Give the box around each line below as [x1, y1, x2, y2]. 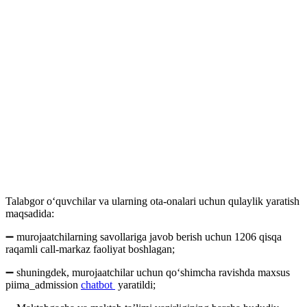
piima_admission [5, 278, 81, 291]
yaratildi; [115, 278, 156, 291]
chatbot [81, 278, 115, 291]
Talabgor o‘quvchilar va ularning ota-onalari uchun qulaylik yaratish [5, 195, 299, 207]
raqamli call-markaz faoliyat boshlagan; [5, 243, 175, 255]
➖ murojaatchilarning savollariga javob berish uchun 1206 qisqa [5, 230, 282, 243]
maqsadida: [5, 207, 54, 219]
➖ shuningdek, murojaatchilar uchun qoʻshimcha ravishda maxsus [5, 266, 290, 278]
